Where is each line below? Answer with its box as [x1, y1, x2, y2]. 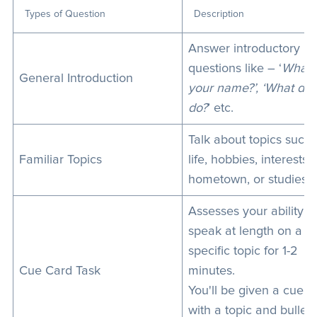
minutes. [188, 265, 235, 277]
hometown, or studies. [188, 173, 313, 186]
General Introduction [18, 72, 133, 85]
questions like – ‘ [188, 62, 282, 75]
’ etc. [207, 102, 234, 115]
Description [193, 9, 244, 19]
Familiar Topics [18, 154, 102, 166]
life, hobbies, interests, [188, 154, 311, 166]
